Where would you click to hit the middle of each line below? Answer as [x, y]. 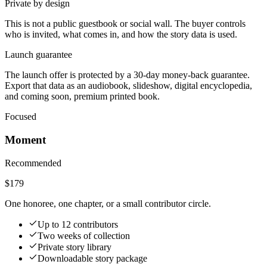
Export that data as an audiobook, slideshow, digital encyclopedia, [128, 86]
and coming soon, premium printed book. [82, 97]
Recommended [33, 163]
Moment [25, 139]
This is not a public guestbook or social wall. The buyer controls [125, 24]
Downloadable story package [92, 258]
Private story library [74, 247]
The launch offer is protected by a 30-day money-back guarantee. [127, 75]
